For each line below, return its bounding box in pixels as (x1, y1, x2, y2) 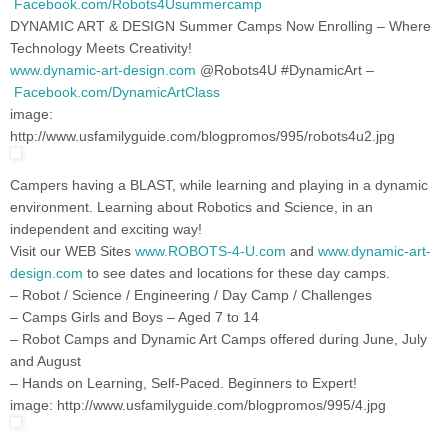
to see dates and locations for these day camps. (87, 264, 390, 281)
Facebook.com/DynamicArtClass (14, 83, 220, 100)
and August (10, 352, 81, 369)
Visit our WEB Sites (10, 242, 131, 259)
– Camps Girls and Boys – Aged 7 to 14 (10, 308, 259, 325)
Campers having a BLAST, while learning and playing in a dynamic (10, 176, 428, 193)
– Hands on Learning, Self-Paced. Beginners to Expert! (10, 374, 357, 391)
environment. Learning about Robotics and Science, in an (10, 198, 373, 215)
